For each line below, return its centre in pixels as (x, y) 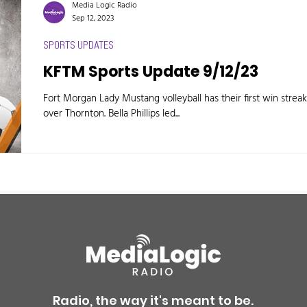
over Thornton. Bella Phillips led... (111, 114)
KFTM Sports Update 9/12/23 (151, 72)
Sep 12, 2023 (93, 19)
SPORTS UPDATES (78, 45)
